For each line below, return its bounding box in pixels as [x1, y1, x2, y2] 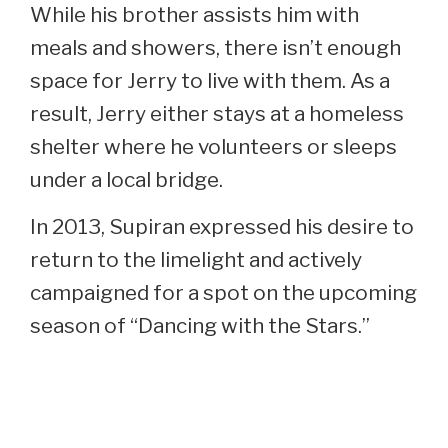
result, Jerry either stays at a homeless [30, 100, 404, 126]
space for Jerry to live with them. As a [30, 67, 390, 93]
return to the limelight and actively [30, 246, 362, 272]
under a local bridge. [30, 166, 223, 192]
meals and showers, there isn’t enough [30, 34, 401, 60]
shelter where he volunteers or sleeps [30, 133, 397, 159]
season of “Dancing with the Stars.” [30, 312, 370, 338]
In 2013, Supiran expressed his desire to [30, 213, 414, 239]
